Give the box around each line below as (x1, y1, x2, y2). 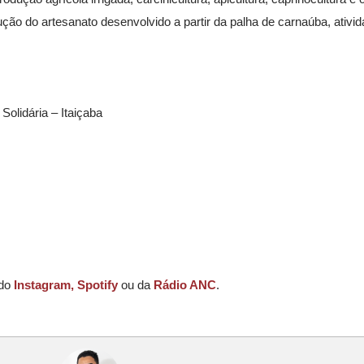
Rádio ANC (154, 278, 216, 292)
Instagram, (14, 278, 74, 292)
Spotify (77, 278, 118, 292)
